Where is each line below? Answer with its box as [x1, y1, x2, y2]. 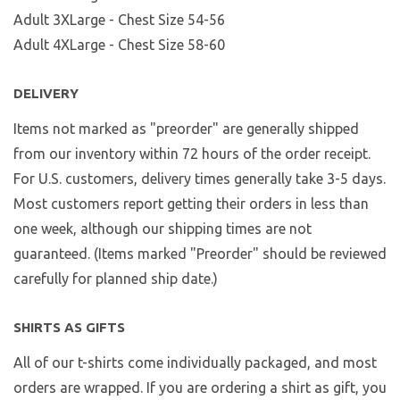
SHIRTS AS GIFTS [13, 320, 125, 336]
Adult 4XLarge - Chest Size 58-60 [13, 37, 225, 54]
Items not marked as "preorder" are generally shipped [13, 121, 359, 137]
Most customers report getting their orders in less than [13, 196, 369, 212]
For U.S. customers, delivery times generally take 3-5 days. [13, 171, 386, 187]
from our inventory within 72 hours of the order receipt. [13, 146, 371, 162]
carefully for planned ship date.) [13, 271, 218, 287]
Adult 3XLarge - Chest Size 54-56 [13, 12, 225, 29]
